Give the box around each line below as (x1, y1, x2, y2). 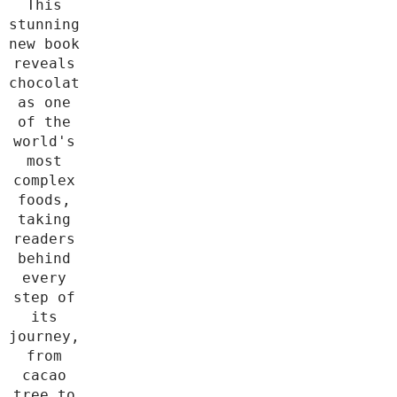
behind (18, 250, 71, 268)
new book (9, 35, 80, 53)
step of (13, 289, 75, 307)
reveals (13, 55, 75, 73)
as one (18, 94, 71, 112)
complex (13, 172, 75, 190)
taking (18, 211, 71, 229)
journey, (9, 328, 80, 346)
